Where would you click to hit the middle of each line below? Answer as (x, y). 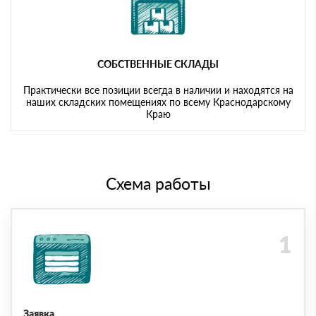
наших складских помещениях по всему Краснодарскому (158, 102)
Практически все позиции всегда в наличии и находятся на (158, 90)
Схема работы (158, 183)
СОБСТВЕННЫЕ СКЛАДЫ (158, 63)
